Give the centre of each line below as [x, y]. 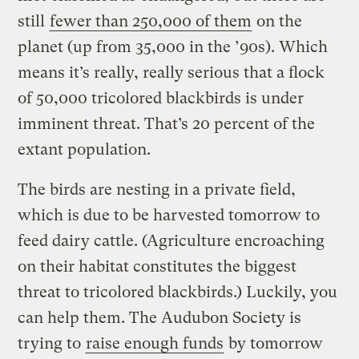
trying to [52, 343]
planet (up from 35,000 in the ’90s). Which [173, 46]
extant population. [85, 149]
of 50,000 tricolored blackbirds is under [161, 98]
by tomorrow [274, 343]
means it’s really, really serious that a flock [171, 72]
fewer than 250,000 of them [151, 21]
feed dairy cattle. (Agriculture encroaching [171, 240]
